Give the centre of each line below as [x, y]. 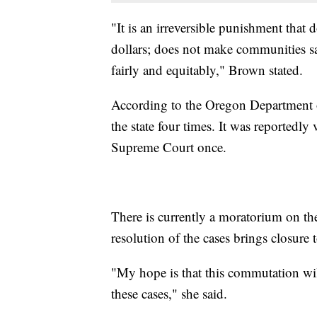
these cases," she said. [169, 294]
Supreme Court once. [169, 147]
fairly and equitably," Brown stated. [207, 70]
